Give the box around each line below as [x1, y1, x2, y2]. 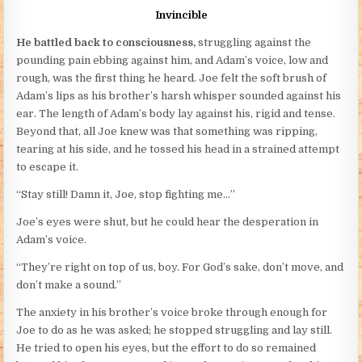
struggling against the [196, 36, 312, 49]
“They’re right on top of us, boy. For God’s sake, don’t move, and [16, 261, 344, 274]
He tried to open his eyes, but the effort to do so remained [16, 342, 317, 355]
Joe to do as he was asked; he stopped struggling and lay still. [16, 324, 333, 337]
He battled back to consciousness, [16, 36, 196, 49]
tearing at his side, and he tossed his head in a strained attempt [16, 143, 340, 156]
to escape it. [16, 161, 79, 174]
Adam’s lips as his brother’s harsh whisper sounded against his [16, 90, 342, 103]
